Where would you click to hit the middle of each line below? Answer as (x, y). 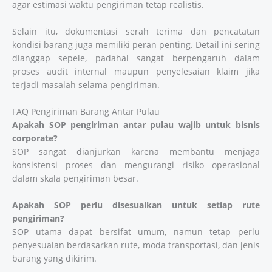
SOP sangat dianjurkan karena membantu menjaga (136, 152)
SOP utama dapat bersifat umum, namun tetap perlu (136, 231)
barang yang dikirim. (54, 258)
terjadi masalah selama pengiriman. (86, 85)
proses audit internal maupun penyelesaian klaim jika (136, 72)
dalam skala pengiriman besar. (75, 178)
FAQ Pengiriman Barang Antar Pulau (86, 112)
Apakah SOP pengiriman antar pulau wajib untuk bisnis (136, 125)
